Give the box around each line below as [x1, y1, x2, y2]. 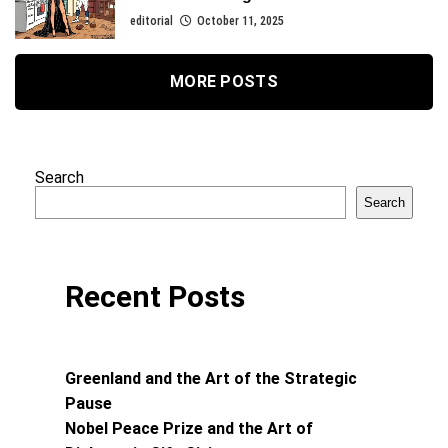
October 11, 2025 [197, 14, 284, 29]
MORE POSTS [169, 71, 279, 91]
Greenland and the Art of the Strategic [65, 368, 357, 388]
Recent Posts [65, 278, 245, 314]
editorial [130, 14, 173, 29]
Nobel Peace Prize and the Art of [65, 418, 313, 438]
